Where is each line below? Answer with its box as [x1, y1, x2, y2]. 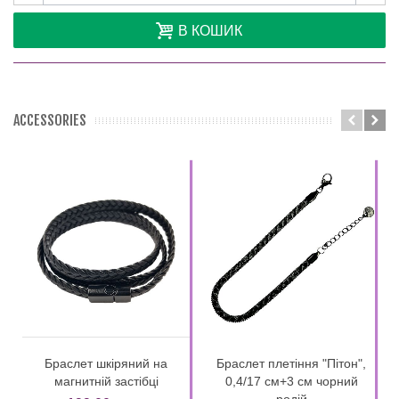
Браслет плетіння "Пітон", [216, 355, 366, 370]
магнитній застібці [53, 373, 159, 388]
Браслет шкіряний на [45, 355, 167, 370]
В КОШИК [178, 21, 242, 40]
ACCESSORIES [13, 111, 86, 130]
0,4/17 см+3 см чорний [224, 373, 358, 388]
